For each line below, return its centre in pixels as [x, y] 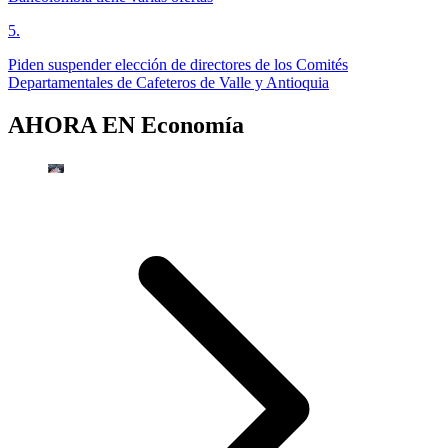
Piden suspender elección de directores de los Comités [178, 65]
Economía [192, 125]
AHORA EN [74, 125]
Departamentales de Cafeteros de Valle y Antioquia [168, 83]
